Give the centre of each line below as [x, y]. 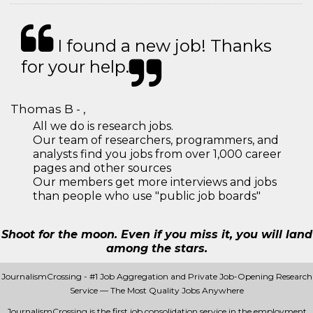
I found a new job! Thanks [162, 46]
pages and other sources [102, 168]
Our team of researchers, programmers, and [156, 140]
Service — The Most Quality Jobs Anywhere [156, 290]
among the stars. [156, 248]
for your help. [75, 67]
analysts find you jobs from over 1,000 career [157, 154]
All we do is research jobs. [103, 126]
